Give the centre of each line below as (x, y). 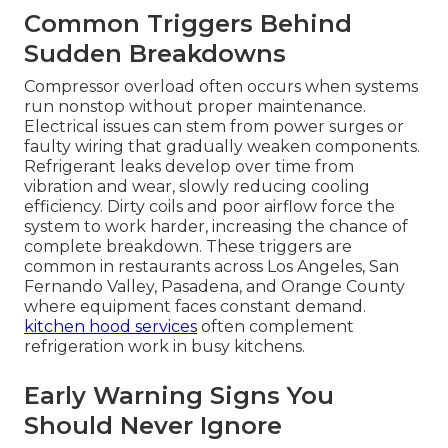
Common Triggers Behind (188, 24)
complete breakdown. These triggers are (188, 247)
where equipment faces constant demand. (195, 307)
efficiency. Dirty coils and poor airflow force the (209, 207)
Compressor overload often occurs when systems (221, 87)
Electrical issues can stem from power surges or (214, 127)
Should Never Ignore (153, 426)
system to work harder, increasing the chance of (216, 227)
